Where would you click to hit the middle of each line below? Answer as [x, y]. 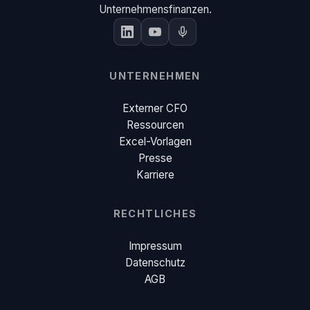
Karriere [155, 174]
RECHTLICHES [155, 213]
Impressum [155, 246]
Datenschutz [155, 262]
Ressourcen [155, 125]
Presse [155, 158]
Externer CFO [155, 108]
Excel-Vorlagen [155, 141]
